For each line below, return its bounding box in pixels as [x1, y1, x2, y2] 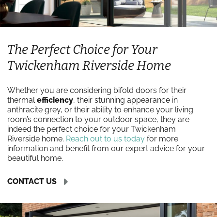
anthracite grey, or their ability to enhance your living [7, 105, 193, 114]
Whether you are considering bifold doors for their [7, 86, 186, 95]
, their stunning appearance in [73, 95, 178, 105]
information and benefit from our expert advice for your [7, 144, 205, 153]
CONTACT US [7, 176, 57, 186]
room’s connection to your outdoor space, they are [7, 115, 189, 124]
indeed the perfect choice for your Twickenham [7, 124, 176, 134]
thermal [7, 95, 37, 105]
